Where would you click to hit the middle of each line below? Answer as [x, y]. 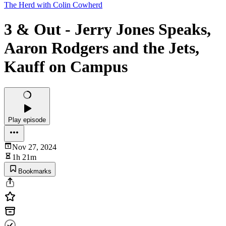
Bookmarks [35, 171]
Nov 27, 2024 [34, 147]
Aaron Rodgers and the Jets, [102, 48]
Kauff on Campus [66, 67]
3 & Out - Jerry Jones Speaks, [107, 30]
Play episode [27, 120]
